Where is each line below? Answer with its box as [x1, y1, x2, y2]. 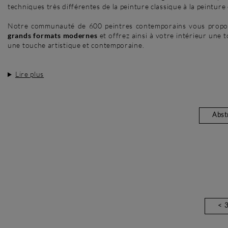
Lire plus [15, 70, 44, 79]
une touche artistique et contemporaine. [8, 41, 145, 50]
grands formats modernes [8, 31, 98, 40]
